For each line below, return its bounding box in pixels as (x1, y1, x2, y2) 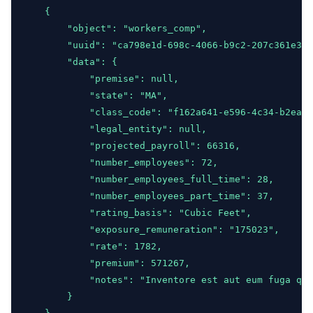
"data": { (22, 57, 117, 67)
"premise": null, (22, 73, 179, 84)
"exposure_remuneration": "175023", (22, 224, 279, 235)
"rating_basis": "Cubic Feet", (22, 208, 252, 218)
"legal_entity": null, (22, 124, 207, 134)
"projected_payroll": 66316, (22, 140, 240, 151)
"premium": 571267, (22, 258, 190, 268)
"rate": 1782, (22, 241, 162, 252)
